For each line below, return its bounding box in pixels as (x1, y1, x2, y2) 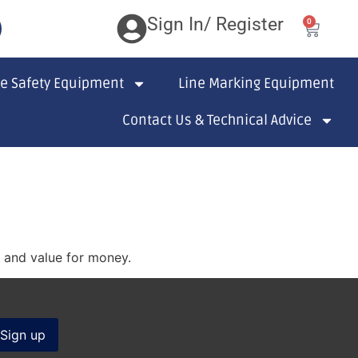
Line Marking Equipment (178, 75, 334, 92)
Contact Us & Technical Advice (122, 112, 312, 129)
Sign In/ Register (146, 14, 284, 35)
